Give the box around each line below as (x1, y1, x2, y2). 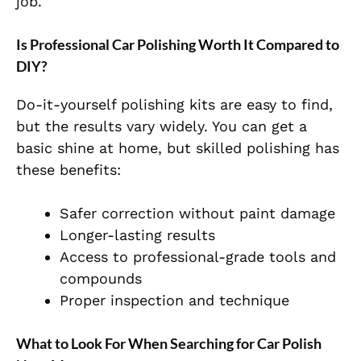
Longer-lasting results (60, 226, 215, 244)
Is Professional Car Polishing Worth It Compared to (16, 35, 339, 54)
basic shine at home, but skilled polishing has (16, 139, 339, 157)
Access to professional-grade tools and (60, 248, 336, 266)
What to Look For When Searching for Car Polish (16, 334, 322, 353)
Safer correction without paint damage (60, 205, 335, 222)
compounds (60, 270, 142, 288)
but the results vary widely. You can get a (16, 118, 307, 135)
